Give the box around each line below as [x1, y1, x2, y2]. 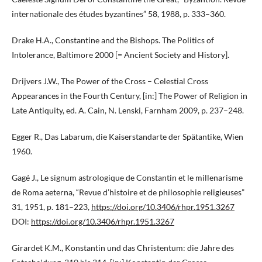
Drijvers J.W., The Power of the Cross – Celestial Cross [12, 76, 208, 87]
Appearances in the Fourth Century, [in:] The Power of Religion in [12, 91, 247, 101]
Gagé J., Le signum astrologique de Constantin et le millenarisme [12, 173, 243, 183]
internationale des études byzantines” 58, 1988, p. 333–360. [12, 9, 226, 19]
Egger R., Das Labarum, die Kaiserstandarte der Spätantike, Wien [12, 132, 243, 142]
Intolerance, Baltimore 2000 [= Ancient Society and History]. [12, 50, 229, 60]
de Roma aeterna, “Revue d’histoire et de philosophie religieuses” [12, 187, 244, 198]
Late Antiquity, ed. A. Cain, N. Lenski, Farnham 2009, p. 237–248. [12, 105, 244, 116]
